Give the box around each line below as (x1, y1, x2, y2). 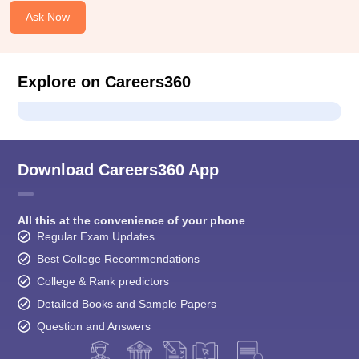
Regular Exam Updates (37, 230, 155, 244)
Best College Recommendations (37, 252, 200, 266)
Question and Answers (37, 320, 151, 333)
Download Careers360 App (18, 161, 219, 179)
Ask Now (26, 10, 70, 24)
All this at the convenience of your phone (18, 214, 245, 228)
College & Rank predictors (37, 275, 169, 288)
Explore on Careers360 (18, 73, 191, 91)
